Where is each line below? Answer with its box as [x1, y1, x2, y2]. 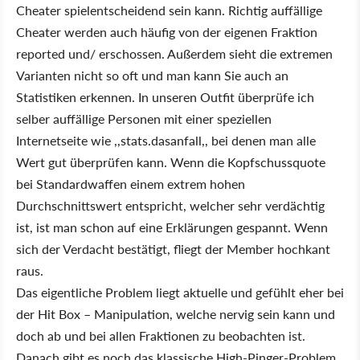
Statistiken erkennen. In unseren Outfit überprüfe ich [16, 88, 314, 106]
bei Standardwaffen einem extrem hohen [16, 174, 245, 193]
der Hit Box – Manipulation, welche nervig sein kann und [16, 305, 335, 323]
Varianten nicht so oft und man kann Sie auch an [16, 66, 288, 84]
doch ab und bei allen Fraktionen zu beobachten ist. [16, 326, 305, 345]
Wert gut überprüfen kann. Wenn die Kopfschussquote [16, 153, 325, 171]
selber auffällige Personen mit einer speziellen [16, 109, 272, 128]
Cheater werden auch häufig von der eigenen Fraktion [16, 22, 317, 41]
